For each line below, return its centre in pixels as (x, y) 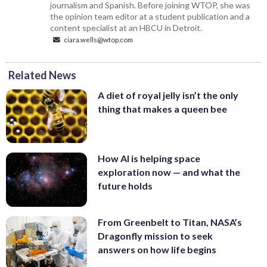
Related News (42, 75)
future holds (125, 186)
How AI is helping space (149, 159)
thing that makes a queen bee (162, 108)
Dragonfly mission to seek (155, 235)
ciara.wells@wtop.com (98, 39)
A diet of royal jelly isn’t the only (168, 95)
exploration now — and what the (169, 172)
